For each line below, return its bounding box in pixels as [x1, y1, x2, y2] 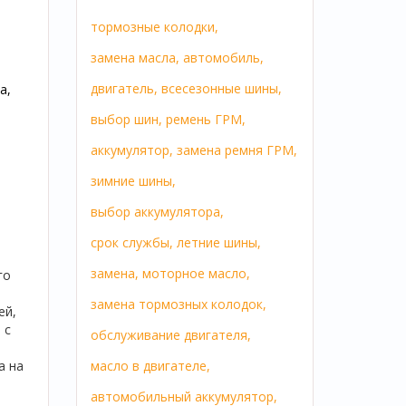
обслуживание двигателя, [90, 326, 251, 344]
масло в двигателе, [90, 357, 210, 375]
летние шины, [176, 234, 261, 252]
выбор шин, [90, 111, 162, 129]
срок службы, [90, 234, 173, 252]
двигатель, [90, 80, 158, 98]
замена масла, [90, 49, 179, 67]
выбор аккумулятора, [90, 203, 224, 221]
